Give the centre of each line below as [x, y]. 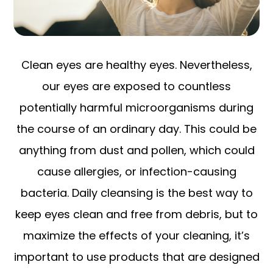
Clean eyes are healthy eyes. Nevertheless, [136, 65]
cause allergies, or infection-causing [136, 172]
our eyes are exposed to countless [136, 87]
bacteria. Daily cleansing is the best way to [136, 193]
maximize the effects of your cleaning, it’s [136, 236]
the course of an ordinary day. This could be [136, 129]
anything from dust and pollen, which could [136, 151]
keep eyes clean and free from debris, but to [136, 214]
